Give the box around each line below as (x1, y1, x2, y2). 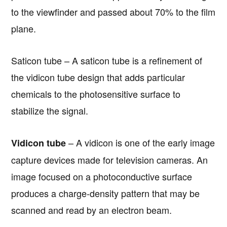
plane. (11, 21, 36, 35)
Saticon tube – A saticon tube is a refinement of (11, 53, 203, 67)
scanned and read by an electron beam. (11, 203, 172, 216)
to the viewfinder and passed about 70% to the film (11, 5, 216, 18)
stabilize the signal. (11, 103, 89, 117)
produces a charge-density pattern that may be (11, 186, 200, 200)
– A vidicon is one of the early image (68, 135, 215, 149)
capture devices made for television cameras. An (11, 153, 208, 166)
